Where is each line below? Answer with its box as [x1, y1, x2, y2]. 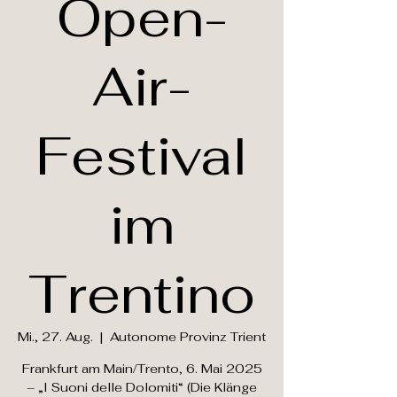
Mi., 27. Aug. [18, 329, 93, 345]
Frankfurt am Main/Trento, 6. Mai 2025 [21, 361, 262, 377]
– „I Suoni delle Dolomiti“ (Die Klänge [27, 379, 257, 395]
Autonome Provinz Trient [110, 329, 266, 345]
